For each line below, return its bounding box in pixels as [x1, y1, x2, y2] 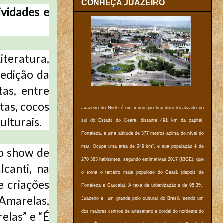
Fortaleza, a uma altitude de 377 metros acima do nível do [81, 131, 204, 136]
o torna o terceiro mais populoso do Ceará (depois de [81, 170, 204, 175]
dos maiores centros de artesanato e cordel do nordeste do [81, 209, 204, 214]
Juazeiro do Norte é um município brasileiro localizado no [81, 105, 204, 111]
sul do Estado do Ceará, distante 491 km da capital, [81, 118, 204, 123]
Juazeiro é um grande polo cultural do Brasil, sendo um [81, 196, 204, 201]
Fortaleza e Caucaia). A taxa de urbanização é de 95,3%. [81, 183, 204, 188]
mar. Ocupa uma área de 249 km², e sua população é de [81, 144, 204, 149]
